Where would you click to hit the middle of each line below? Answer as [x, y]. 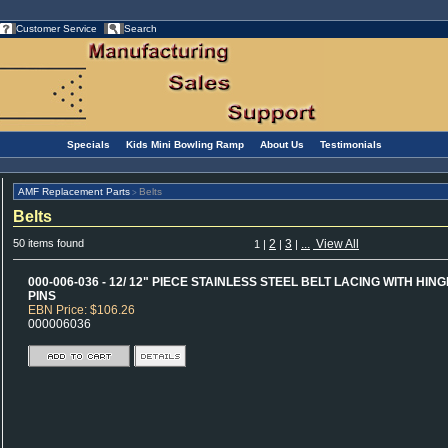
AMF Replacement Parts [74, 191]
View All [336, 244]
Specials [88, 144]
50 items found [48, 243]
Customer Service [56, 28]
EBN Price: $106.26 [81, 310]
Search [140, 28]
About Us [282, 144]
